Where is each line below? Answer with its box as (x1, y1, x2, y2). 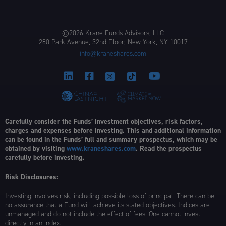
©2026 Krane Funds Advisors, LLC (62, 28, 164, 38)
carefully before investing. (5, 152, 84, 162)
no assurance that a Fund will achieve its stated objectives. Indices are (5, 200, 210, 210)
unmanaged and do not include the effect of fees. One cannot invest (5, 209, 200, 219)
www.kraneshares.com (67, 143, 136, 153)
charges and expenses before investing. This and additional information (5, 125, 221, 135)
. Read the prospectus (136, 143, 202, 153)
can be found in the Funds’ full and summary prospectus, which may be (5, 134, 217, 144)
